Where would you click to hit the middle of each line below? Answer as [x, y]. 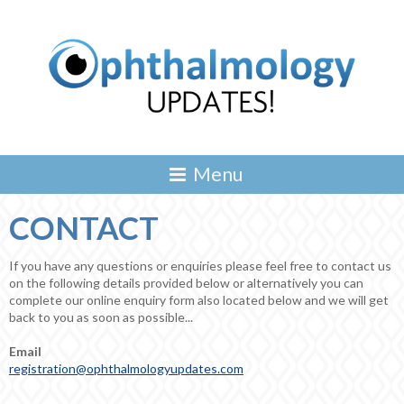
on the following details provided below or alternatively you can [186, 283]
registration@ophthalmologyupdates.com [126, 369]
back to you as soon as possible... [101, 317]
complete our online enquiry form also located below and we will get [199, 300]
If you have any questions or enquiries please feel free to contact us [200, 266]
